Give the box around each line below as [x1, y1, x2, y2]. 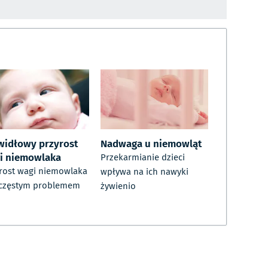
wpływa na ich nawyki [100, 165, 188, 179]
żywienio [100, 179, 136, 193]
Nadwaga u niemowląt [100, 135, 202, 151]
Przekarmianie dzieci [100, 151, 185, 165]
